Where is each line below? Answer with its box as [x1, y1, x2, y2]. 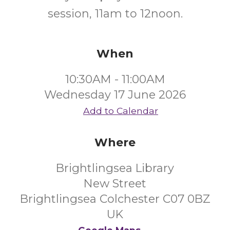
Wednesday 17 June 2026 [44, 88, 186, 102]
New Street [84, 177, 146, 190]
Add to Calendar [83, 105, 158, 116]
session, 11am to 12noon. [47, 7, 183, 21]
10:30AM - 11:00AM [65, 72, 165, 86]
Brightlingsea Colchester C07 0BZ [20, 192, 210, 206]
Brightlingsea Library [56, 161, 174, 175]
